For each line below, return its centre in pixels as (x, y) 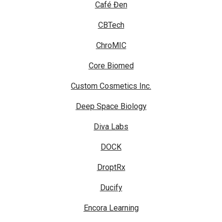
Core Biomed (111, 66)
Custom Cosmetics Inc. (111, 86)
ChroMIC (111, 46)
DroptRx (111, 167)
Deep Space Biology (111, 107)
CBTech (111, 25)
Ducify (111, 188)
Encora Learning (111, 208)
